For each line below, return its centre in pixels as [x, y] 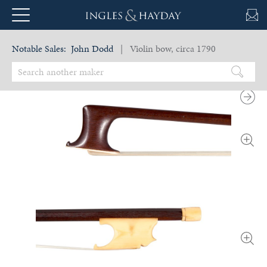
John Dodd [92, 49]
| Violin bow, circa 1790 [166, 49]
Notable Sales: [39, 49]
